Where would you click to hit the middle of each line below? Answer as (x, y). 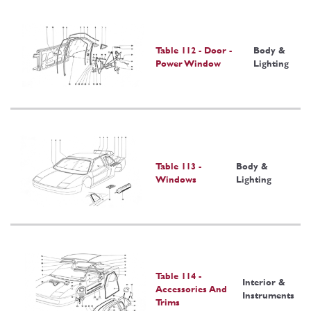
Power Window (188, 63)
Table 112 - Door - (194, 50)
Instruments (268, 296)
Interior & (263, 283)
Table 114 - (178, 276)
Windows (176, 180)
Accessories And (191, 289)
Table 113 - (178, 167)
